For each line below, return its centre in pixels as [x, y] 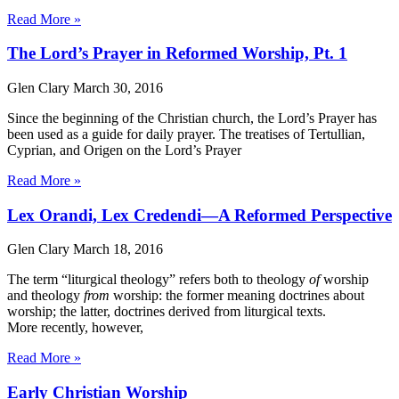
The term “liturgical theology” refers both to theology [158, 280]
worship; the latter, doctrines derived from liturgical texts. [167, 312]
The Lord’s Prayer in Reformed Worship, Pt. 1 [177, 53]
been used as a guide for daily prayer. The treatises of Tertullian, [186, 134]
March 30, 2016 [118, 87]
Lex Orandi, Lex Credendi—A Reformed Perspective [199, 215]
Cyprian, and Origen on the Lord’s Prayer [124, 150]
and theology [45, 296]
